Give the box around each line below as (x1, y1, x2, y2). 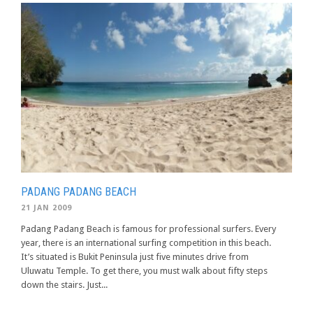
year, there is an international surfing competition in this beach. (21, 237, 271, 248)
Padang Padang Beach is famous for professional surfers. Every (21, 223, 276, 234)
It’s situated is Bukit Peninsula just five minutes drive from (21, 251, 249, 262)
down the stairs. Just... (21, 279, 108, 290)
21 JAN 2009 (21, 203, 72, 212)
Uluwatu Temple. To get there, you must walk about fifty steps (21, 265, 268, 276)
